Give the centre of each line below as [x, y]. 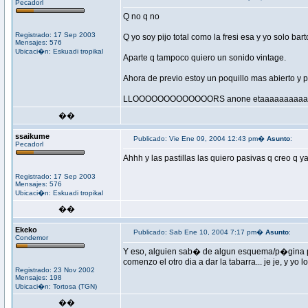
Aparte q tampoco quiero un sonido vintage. [205, 58]
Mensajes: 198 [38, 277]
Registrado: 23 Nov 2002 [55, 270]
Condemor [32, 238]
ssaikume [32, 136]
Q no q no [142, 16]
